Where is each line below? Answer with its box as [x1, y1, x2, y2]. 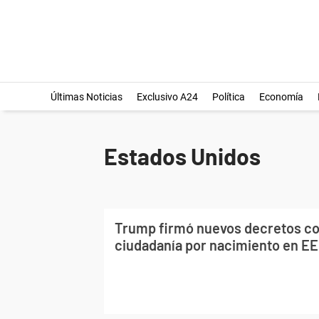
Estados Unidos [104, 142, 261, 169]
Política [211, 91, 245, 103]
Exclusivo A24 [136, 91, 198, 103]
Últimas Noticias [50, 91, 122, 103]
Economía [258, 91, 303, 103]
